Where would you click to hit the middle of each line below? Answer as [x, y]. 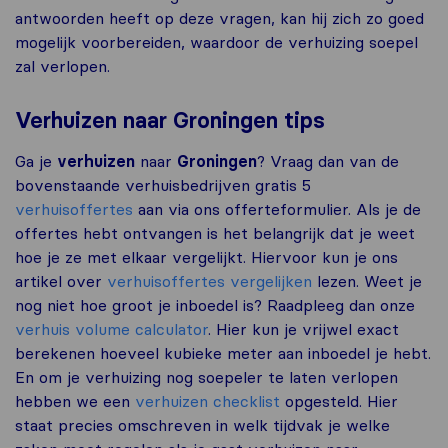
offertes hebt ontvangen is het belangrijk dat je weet [215, 232]
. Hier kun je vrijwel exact [303, 328]
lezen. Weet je [367, 280]
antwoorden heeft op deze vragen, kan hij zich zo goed [219, 17]
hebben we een [75, 400]
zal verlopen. [62, 65]
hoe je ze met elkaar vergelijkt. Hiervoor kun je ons [206, 256]
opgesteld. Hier [339, 400]
